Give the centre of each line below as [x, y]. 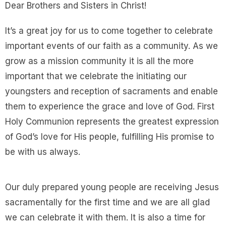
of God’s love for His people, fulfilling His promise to [109, 137]
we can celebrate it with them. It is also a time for [105, 217]
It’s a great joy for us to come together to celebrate [109, 31]
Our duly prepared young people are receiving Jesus [112, 187]
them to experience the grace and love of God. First [110, 106]
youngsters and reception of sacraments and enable [111, 91]
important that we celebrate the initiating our [96, 76]
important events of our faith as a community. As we [111, 46]
